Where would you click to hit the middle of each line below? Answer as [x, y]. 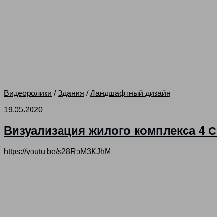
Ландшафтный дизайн [130, 93]
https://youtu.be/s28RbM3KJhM [57, 151]
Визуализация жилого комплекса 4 [106, 130]
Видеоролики [28, 93]
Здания [71, 93]
